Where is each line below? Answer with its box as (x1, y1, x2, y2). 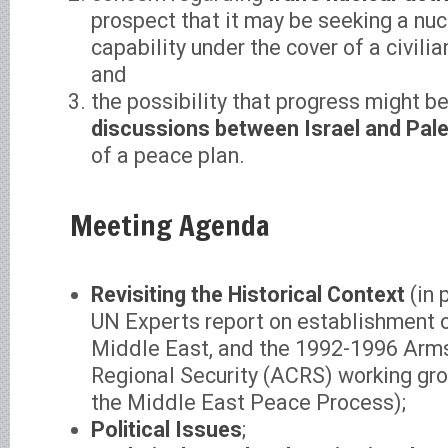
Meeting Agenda (70, 205, 270, 246)
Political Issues (91, 416, 242, 442)
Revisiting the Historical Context (91, 281, 410, 307)
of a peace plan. (91, 143, 245, 169)
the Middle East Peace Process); (91, 389, 406, 415)
